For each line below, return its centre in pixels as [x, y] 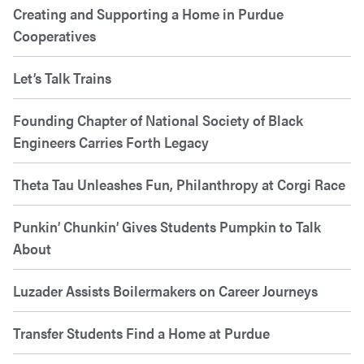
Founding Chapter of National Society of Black [158, 120]
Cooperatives [54, 36]
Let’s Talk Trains [62, 78]
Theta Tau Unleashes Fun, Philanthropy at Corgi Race [179, 184]
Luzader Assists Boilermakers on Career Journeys [165, 291]
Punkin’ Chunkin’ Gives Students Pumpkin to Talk [167, 227]
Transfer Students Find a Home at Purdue [141, 333]
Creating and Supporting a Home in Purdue [148, 14]
